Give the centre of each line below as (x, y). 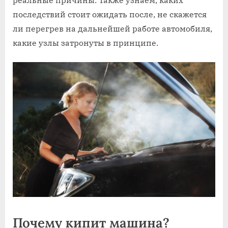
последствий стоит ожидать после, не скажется (110, 14)
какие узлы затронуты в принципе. (85, 42)
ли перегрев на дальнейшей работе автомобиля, (112, 28)
